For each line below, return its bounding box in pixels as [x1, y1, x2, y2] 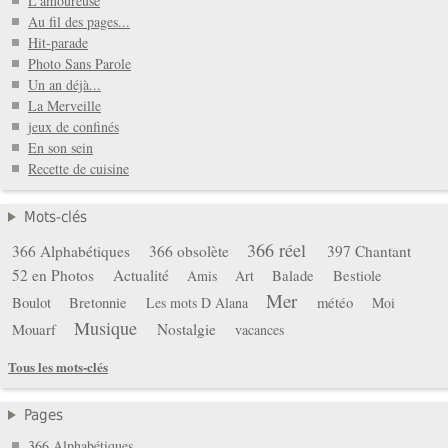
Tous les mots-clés [8, 357, 108, 376]
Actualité [112, 264, 169, 285]
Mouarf [12, 318, 56, 339]
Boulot [12, 291, 51, 312]
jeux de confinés [28, 117, 119, 137]
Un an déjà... [28, 75, 101, 95]
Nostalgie [157, 318, 217, 339]
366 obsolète [148, 240, 229, 261]
